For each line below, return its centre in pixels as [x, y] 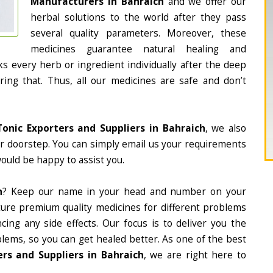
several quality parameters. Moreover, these [138, 33]
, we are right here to [195, 255]
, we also [226, 128]
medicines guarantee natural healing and [138, 49]
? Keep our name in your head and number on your [125, 192]
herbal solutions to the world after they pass [138, 17]
